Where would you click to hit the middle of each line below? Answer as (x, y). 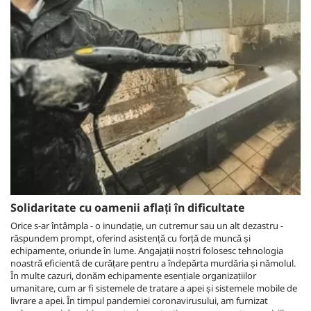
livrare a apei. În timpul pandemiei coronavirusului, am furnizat (139, 301)
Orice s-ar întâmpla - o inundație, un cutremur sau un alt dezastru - (147, 226)
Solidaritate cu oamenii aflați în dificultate (128, 208)
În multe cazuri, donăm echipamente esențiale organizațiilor (133, 276)
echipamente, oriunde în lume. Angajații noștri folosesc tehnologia (147, 251)
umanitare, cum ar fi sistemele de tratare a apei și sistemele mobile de (154, 288)
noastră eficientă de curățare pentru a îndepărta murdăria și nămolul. (153, 263)
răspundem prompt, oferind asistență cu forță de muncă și (131, 238)
